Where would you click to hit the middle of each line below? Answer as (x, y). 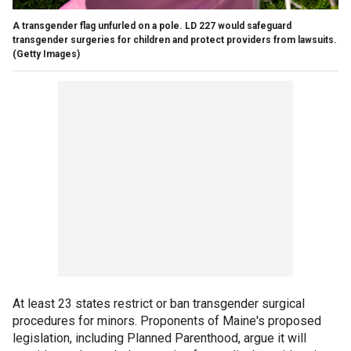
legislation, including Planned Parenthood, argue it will (159, 338)
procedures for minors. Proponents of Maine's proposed (167, 320)
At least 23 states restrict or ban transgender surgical (159, 303)
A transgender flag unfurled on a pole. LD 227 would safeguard (152, 25)
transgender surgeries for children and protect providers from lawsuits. (175, 40)
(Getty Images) (46, 54)
